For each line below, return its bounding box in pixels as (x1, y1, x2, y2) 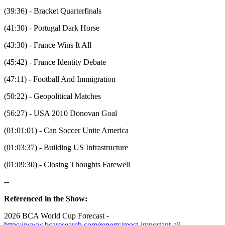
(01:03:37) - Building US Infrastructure (4, 143, 128, 152)
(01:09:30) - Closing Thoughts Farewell (4, 160, 130, 169)
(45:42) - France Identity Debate (4, 58, 106, 67)
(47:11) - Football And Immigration (4, 75, 116, 84)
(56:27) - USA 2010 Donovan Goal (4, 109, 117, 118)
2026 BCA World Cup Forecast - (4, 211, 109, 220)
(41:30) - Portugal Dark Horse (4, 24, 99, 33)
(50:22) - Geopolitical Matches (4, 92, 101, 101)
